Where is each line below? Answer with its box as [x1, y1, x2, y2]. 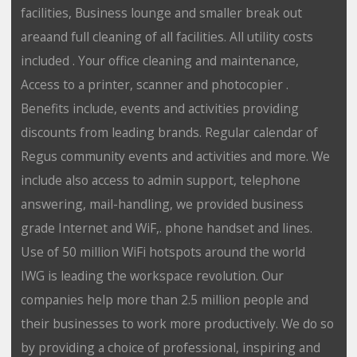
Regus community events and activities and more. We [20, 147, 330, 165]
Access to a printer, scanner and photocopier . [20, 75, 288, 93]
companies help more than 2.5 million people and [20, 290, 308, 308]
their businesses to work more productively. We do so [20, 314, 334, 332]
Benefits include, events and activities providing [20, 99, 299, 117]
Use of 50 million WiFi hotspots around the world [20, 242, 305, 261]
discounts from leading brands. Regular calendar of [20, 123, 318, 141]
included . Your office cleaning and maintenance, [20, 51, 299, 69]
